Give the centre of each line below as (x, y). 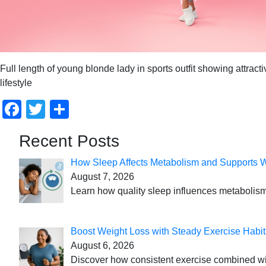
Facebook (64, 109)
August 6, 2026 (102, 245)
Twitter (73, 109)
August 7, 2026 (102, 177)
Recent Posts (69, 141)
